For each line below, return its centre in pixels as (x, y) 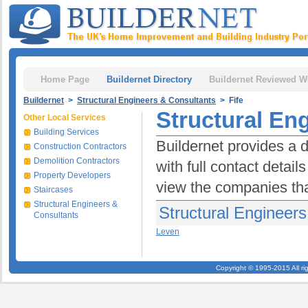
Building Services (66, 132)
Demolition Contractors (77, 161)
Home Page (65, 79)
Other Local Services (65, 118)
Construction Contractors (80, 146)
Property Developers (72, 175)
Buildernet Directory (149, 79)
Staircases (53, 190)
